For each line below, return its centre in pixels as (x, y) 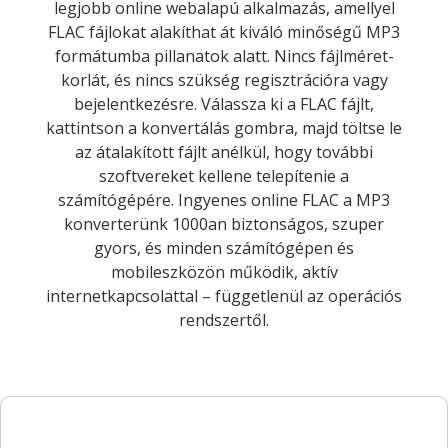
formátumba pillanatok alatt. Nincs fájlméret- (224, 55)
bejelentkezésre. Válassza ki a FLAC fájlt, (224, 103)
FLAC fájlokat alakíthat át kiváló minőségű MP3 (224, 31)
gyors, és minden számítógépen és (224, 247)
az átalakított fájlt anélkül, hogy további (224, 151)
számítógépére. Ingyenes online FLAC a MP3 (224, 199)
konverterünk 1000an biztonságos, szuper (224, 223)
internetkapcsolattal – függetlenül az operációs (224, 295)
